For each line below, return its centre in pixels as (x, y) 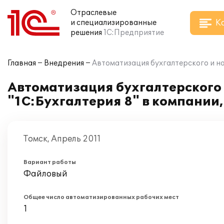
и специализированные (113, 23)
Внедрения (64, 63)
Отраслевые (93, 13)
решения (86, 33)
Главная (22, 63)
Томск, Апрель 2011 (62, 139)
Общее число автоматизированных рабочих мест (101, 197)
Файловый (45, 174)
